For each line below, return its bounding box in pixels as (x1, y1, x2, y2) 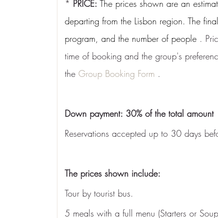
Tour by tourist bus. (65, 187, 133, 199)
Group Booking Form (78, 68, 155, 79)
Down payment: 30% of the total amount (65, 108, 214, 119)
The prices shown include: (65, 167, 161, 179)
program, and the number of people (65, 33, 197, 44)
